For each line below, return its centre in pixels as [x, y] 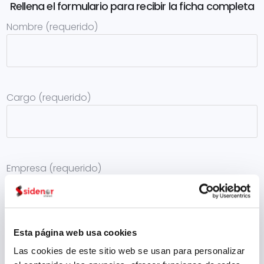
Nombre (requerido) [52, 27]
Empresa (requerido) [54, 168]
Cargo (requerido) [49, 98]
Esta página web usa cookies [75, 232]
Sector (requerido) [49, 239]
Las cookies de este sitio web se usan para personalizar [129, 251]
